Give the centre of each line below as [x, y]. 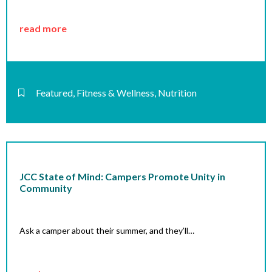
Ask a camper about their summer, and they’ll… [107, 231]
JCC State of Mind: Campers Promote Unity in [122, 177]
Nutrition [177, 93]
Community [46, 188]
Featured [54, 93]
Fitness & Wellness [115, 93]
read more [43, 28]
